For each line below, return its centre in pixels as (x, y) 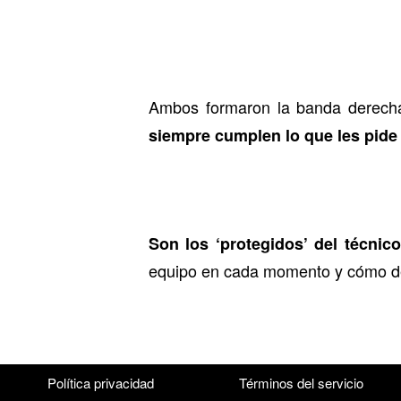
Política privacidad (100, 383)
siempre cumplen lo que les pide (273, 136)
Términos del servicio (301, 383)
